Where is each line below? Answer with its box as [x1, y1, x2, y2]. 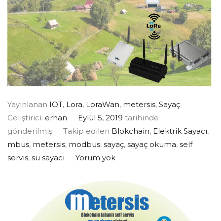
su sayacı [32, 153, 65, 163]
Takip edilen [63, 126, 111, 136]
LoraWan [86, 100, 119, 110]
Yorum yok [75, 153, 115, 163]
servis [7, 153, 28, 163]
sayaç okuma [127, 140, 176, 149]
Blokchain [111, 126, 149, 136]
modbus [69, 140, 100, 149]
